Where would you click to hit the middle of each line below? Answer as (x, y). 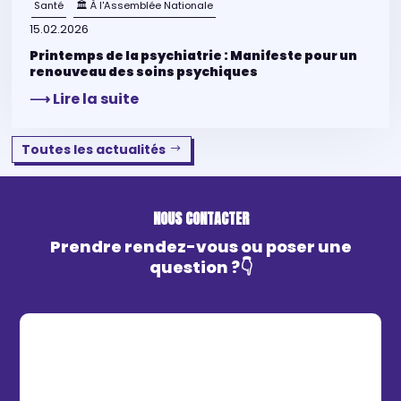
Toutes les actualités (94, 150)
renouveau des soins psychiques (144, 71)
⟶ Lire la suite (85, 98)
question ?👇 (200, 268)
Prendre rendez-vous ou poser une (200, 247)
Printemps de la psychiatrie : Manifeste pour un (194, 55)
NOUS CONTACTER (200, 219)
